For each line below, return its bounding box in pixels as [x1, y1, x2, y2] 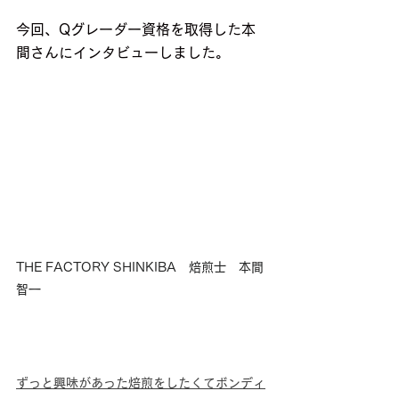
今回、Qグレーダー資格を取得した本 [16, 22, 256, 37]
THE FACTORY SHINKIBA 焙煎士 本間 [16, 260, 264, 273]
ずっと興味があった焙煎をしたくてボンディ [16, 376, 265, 389]
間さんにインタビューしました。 [16, 45, 230, 61]
